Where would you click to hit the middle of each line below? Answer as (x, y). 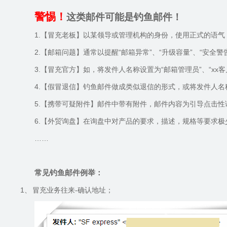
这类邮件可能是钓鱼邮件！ (124, 17)
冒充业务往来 (54, 190)
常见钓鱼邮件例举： (69, 173)
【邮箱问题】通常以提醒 (80, 52)
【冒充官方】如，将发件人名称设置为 (101, 69)
